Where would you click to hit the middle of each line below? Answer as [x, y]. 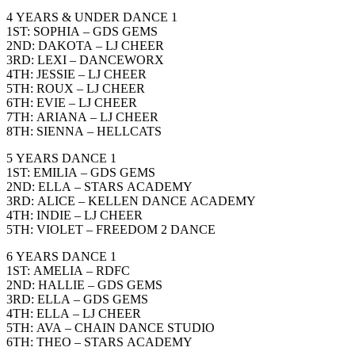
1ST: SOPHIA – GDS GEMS [82, 31]
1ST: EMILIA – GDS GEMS [81, 172]
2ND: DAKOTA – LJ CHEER [85, 45]
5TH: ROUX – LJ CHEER [76, 88]
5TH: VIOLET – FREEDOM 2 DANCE [111, 229]
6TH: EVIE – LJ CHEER [72, 102]
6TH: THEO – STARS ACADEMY [99, 342]
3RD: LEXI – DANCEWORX [85, 59]
